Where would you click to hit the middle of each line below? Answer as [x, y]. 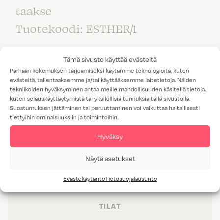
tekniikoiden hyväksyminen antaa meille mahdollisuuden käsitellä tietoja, [108, 89]
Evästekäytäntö [84, 178]
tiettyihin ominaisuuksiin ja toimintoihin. [64, 117]
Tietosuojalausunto [131, 178]
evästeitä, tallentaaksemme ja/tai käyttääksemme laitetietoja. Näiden [103, 80]
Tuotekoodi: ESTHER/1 [76, 28]
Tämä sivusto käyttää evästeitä [110, 59]
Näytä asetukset [110, 158]
